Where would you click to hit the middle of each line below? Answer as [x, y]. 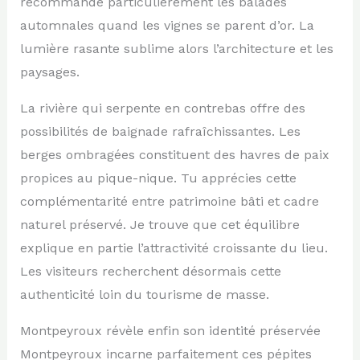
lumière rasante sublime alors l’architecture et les [176, 48]
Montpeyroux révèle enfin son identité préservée [170, 330]
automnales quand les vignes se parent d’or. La [167, 25]
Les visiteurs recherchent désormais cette [150, 271]
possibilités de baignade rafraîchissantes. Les [160, 131]
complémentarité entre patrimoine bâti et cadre [169, 201]
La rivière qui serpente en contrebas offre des [162, 108]
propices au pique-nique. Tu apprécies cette [158, 178]
